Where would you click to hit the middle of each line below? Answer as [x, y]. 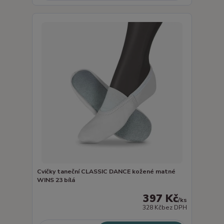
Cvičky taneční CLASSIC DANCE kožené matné [106, 172]
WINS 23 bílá [56, 180]
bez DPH [174, 207]
